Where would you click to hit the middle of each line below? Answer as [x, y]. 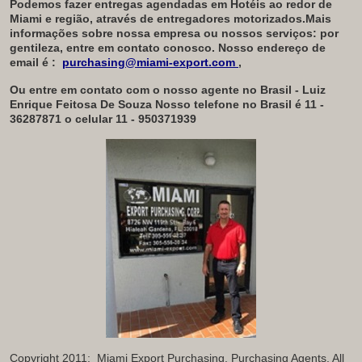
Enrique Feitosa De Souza [81, 104]
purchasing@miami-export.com [149, 62]
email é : [34, 62]
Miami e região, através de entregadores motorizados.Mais [170, 18]
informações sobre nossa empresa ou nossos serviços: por [174, 33]
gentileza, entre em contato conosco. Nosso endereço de [168, 47]
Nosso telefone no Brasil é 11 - [240, 104]
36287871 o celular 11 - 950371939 [103, 118]
